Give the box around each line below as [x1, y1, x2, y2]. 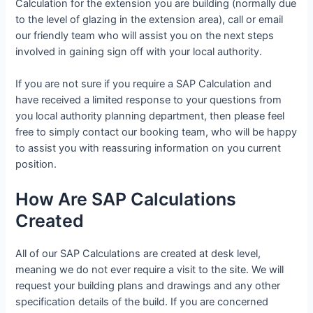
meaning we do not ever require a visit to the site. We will [15, 263, 284, 277]
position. [15, 158, 57, 171]
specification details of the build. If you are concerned [15, 296, 269, 309]
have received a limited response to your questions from [15, 94, 282, 107]
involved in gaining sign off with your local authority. [15, 45, 263, 58]
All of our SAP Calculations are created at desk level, [15, 247, 261, 261]
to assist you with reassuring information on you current [15, 142, 282, 155]
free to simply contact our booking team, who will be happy [15, 126, 298, 139]
